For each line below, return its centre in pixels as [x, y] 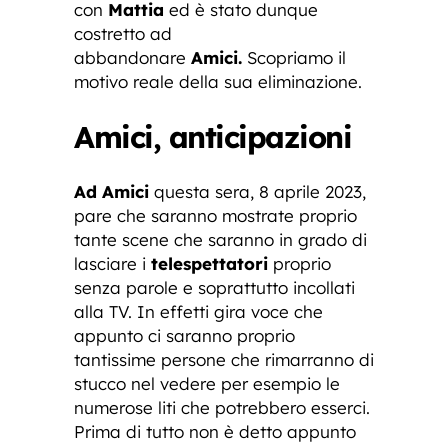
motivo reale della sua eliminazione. [218, 81]
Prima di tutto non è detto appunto [215, 431]
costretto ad [123, 33]
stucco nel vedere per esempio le [207, 383]
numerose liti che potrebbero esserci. [222, 407]
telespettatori [209, 263]
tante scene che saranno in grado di [220, 239]
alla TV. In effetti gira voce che [198, 311]
